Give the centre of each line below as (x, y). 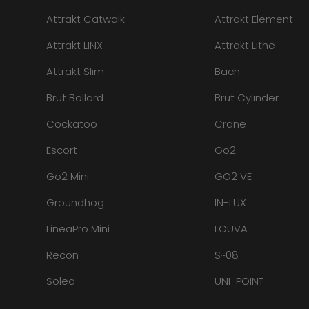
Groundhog (76, 202)
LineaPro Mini (78, 229)
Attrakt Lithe (245, 45)
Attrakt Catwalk (86, 19)
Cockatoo (72, 124)
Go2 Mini (68, 176)
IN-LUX (230, 202)
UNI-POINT (239, 281)
